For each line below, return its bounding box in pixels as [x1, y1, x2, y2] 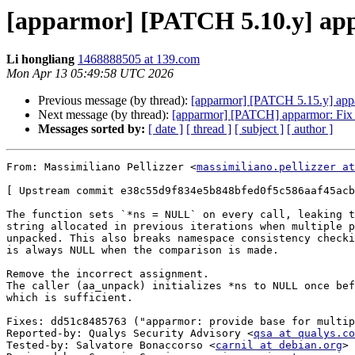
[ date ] [148, 122, 183, 136]
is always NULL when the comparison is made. [6, 244, 279, 257]
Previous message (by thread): [38, 94, 191, 108]
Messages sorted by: [38, 122, 145, 136]
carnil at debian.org [216, 339, 342, 352]
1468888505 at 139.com [78, 52, 200, 67]
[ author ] [287, 122, 333, 136]
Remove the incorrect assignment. [6, 268, 209, 281]
